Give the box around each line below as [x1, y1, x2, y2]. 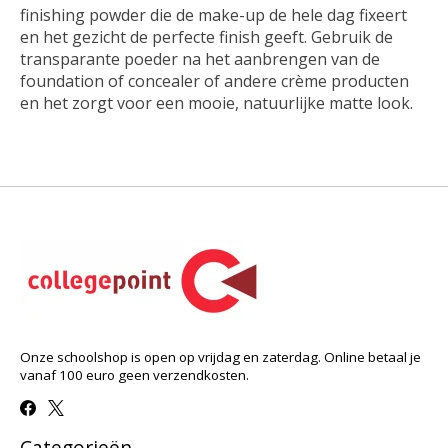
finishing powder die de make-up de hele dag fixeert [20, 3, 407, 26]
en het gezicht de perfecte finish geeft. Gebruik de [20, 25, 393, 48]
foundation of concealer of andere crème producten [20, 69, 409, 92]
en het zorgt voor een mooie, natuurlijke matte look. [20, 91, 413, 114]
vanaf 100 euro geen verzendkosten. [20, 365, 249, 384]
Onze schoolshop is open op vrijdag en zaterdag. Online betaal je [20, 347, 421, 366]
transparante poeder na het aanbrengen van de [20, 47, 380, 70]
